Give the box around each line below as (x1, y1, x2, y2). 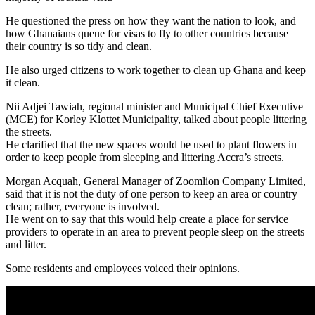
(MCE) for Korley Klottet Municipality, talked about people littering (6, 112, 307, 125)
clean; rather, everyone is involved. (6, 200, 160, 212)
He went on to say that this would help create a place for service (6, 212, 288, 225)
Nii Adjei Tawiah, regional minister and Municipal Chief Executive (6, 100, 303, 112)
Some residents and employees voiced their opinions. (6, 262, 240, 274)
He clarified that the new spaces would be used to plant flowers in (6, 138, 297, 150)
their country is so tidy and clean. (6, 39, 152, 52)
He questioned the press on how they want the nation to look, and (6, 14, 296, 27)
